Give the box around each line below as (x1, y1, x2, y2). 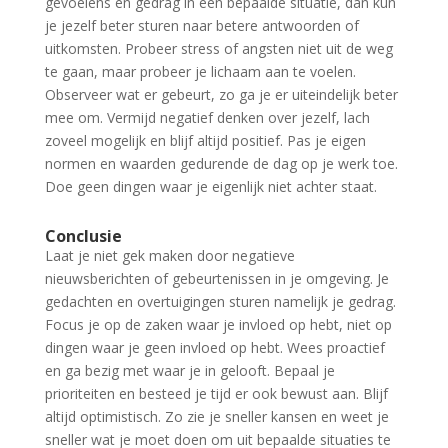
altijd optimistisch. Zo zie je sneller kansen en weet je (44, 407, 389, 427)
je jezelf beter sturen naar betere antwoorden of (44, 16, 359, 36)
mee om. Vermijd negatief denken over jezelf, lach (44, 108, 370, 128)
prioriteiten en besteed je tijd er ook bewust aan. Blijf (44, 384, 388, 404)
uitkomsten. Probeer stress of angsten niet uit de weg (44, 39, 393, 59)
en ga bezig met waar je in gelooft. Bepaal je (44, 361, 335, 381)
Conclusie (44, 225, 122, 248)
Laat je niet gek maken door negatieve (44, 246, 295, 266)
